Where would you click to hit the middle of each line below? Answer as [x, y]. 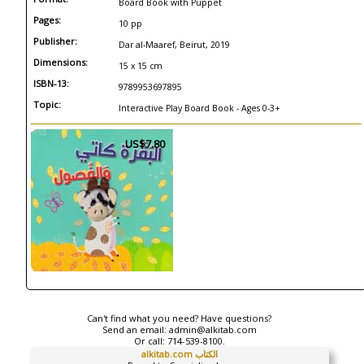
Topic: [47, 104]
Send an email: [135, 329]
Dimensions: [61, 62]
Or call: [150, 341]
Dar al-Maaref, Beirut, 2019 [174, 45]
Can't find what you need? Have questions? [180, 318]
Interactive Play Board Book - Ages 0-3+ [199, 108]
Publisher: [55, 41]
